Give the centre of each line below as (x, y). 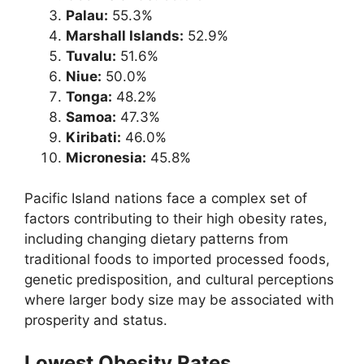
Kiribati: (93, 137)
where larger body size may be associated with (179, 300)
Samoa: (91, 117)
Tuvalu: (91, 56)
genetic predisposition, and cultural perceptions (179, 280)
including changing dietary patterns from (156, 239)
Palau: (87, 15)
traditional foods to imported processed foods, (177, 260)
